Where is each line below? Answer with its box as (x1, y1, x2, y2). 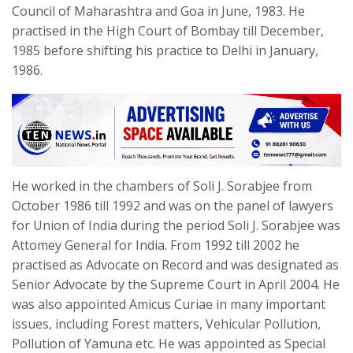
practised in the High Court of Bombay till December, (12, 21, 324, 39)
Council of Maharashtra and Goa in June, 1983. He (12, 2, 305, 20)
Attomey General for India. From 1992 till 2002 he (12, 236, 299, 255)
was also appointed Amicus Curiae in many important (12, 295, 325, 314)
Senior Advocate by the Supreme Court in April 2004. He (12, 276, 340, 294)
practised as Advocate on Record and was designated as (12, 256, 339, 274)
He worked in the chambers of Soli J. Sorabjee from (12, 177, 312, 195)
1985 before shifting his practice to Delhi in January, (12, 41, 318, 59)
